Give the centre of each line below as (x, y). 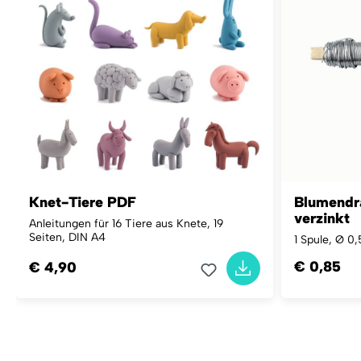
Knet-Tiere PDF (83, 202)
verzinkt (322, 218)
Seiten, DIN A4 (67, 237)
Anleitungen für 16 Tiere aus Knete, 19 (126, 223)
